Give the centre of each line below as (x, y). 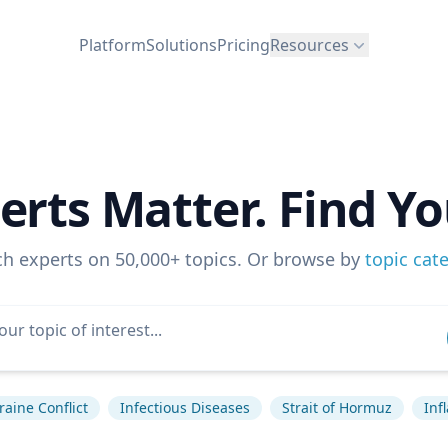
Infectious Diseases (184, 407)
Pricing (243, 44)
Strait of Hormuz (336, 407)
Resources (309, 44)
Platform (112, 44)
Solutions (181, 44)
